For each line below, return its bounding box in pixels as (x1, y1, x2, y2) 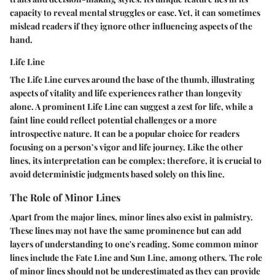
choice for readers (166, 128, 239, 140)
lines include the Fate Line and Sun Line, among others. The (10, 251, 246, 263)
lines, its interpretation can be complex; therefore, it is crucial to (10, 155, 261, 167)
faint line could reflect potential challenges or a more (10, 114, 217, 126)
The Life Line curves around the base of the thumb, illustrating (10, 74, 255, 86)
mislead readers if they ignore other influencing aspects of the (10, 20, 252, 33)
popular (135, 128, 166, 140)
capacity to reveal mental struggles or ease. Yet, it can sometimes (10, 7, 260, 19)
